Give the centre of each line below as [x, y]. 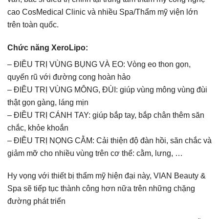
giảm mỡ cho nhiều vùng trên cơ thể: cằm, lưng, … [95, 153]
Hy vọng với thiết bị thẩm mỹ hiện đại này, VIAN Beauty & [107, 176]
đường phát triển [36, 201]
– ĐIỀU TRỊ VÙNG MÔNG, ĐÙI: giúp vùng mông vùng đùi [107, 89]
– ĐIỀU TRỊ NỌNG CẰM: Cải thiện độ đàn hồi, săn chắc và [109, 140]
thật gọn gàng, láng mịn [48, 102]
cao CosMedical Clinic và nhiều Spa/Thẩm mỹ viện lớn [103, 12]
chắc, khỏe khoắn [38, 128]
